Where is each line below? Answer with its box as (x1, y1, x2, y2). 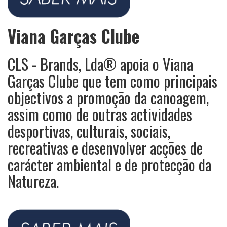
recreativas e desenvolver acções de (8, 136, 203, 159)
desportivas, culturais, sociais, (8, 119, 170, 142)
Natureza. (8, 169, 59, 193)
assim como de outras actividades (8, 102, 192, 126)
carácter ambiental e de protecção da (8, 153, 211, 176)
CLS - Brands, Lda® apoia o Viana (8, 52, 193, 75)
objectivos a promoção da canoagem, (8, 86, 209, 109)
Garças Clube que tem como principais (8, 69, 217, 92)
